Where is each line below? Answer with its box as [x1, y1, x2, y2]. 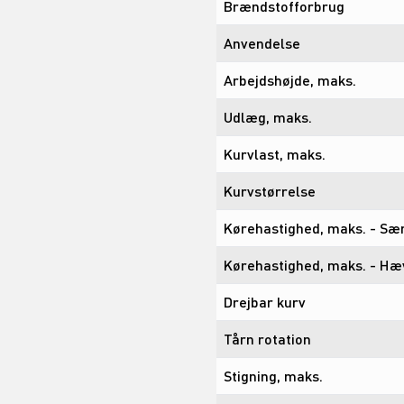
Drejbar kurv [224, 291, 306, 311]
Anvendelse [224, 32, 300, 52]
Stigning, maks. [224, 365, 323, 385]
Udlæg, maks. [224, 106, 312, 126]
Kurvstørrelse [224, 180, 316, 200]
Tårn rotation [224, 328, 311, 348]
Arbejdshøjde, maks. [224, 69, 356, 89]
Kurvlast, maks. [224, 143, 326, 163]
